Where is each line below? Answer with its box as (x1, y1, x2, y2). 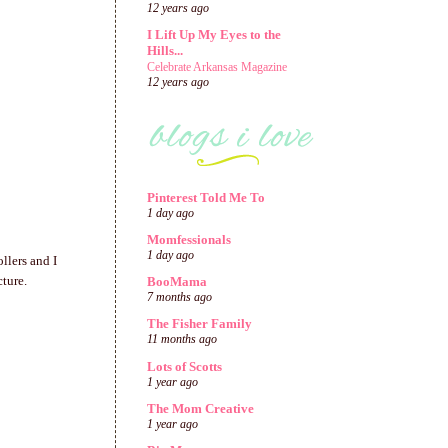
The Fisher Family (147, 316, 252, 332)
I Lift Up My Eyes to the (147, 27, 281, 43)
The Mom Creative (147, 400, 254, 416)
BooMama (147, 274, 207, 289)
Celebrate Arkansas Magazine (147, 60, 287, 75)
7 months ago (147, 291, 212, 304)
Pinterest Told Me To (147, 189, 265, 205)
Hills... (147, 43, 183, 59)
